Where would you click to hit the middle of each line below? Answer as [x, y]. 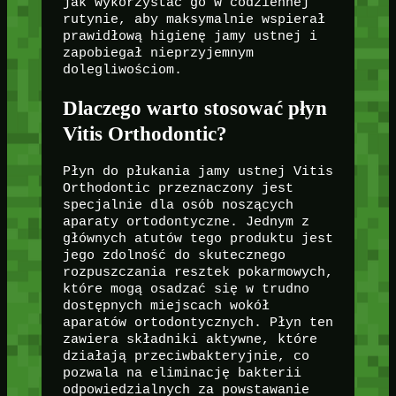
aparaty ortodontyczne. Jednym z [186, 222]
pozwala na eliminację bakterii [182, 373]
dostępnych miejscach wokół [166, 306]
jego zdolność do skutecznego [174, 256]
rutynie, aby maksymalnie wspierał [194, 19]
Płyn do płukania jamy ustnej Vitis [198, 172]
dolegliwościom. [122, 69]
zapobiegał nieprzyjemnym [158, 53]
